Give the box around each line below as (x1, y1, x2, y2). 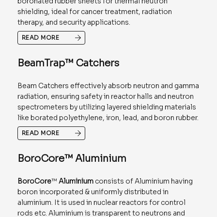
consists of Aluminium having (93, 176, 193, 186)
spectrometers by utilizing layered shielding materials (17, 102, 196, 111)
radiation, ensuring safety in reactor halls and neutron (17, 92, 194, 101)
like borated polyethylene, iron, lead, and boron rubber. (17, 113, 199, 122)
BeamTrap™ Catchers (17, 57, 119, 69)
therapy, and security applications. (17, 17, 130, 27)
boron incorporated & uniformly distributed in (17, 187, 169, 196)
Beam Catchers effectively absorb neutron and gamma (17, 81, 199, 90)
